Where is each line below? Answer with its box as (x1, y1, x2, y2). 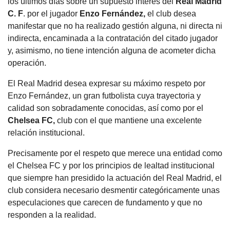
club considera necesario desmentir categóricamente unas (8, 185, 220, 195)
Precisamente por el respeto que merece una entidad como (8, 148, 222, 158)
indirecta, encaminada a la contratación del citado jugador (8, 33, 218, 43)
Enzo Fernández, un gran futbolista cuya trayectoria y (8, 91, 201, 100)
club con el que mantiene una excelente (55, 116, 202, 125)
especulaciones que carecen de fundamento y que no (8, 198, 202, 207)
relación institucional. (8, 128, 85, 137)
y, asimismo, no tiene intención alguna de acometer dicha (8, 46, 216, 55)
